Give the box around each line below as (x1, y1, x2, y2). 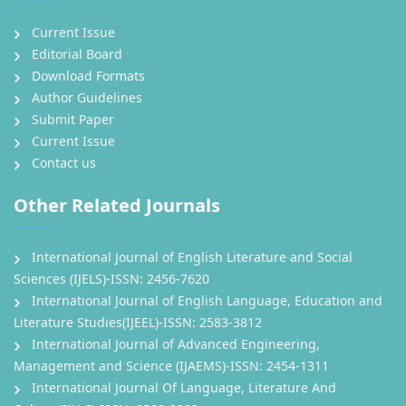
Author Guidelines (32, 89, 142, 107)
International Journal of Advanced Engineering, (32, 335, 320, 353)
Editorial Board (32, 45, 122, 63)
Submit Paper (32, 111, 114, 129)
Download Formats (32, 67, 145, 85)
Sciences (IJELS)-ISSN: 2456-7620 (14, 270, 209, 288)
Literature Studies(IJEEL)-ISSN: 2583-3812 (14, 314, 262, 332)
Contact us (32, 154, 96, 172)
